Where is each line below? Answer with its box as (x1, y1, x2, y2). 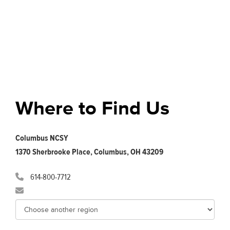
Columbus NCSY (15, 133, 68, 143)
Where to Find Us (15, 97, 169, 121)
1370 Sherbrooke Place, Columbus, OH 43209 (15, 147, 163, 157)
